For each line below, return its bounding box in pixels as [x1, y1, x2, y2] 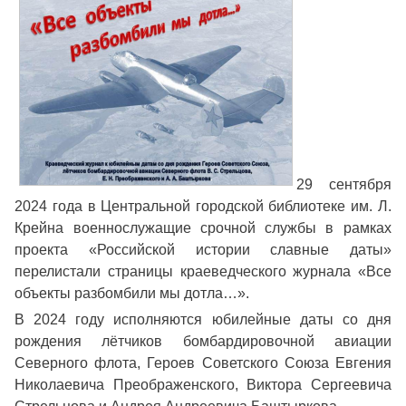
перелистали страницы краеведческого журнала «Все [14, 264, 391, 280]
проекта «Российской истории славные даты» [14, 242, 391, 258]
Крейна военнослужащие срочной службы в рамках [14, 220, 391, 237]
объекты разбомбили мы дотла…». [14, 285, 250, 302]
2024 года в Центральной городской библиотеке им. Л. [14, 198, 391, 215]
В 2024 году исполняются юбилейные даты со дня [14, 312, 391, 328]
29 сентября [295, 177, 391, 193]
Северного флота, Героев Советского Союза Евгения [14, 355, 391, 372]
